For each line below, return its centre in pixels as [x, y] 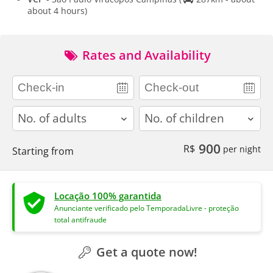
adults [26, 112]
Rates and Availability [145, 55]
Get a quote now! [145, 252]
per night [241, 149]
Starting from [43, 151]
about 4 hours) [57, 11]
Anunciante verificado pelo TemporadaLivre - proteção [147, 208]
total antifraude [80, 219]
